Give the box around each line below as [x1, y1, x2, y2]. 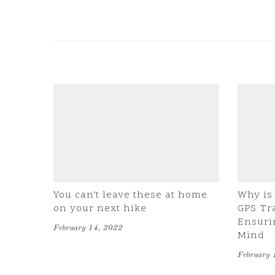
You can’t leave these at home [53, 188, 207, 202]
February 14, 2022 [53, 224, 123, 232]
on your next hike [53, 202, 147, 215]
